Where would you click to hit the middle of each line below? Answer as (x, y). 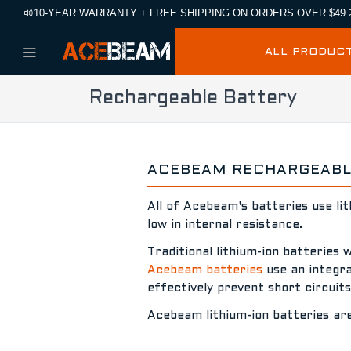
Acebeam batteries (205, 270)
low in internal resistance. (225, 225)
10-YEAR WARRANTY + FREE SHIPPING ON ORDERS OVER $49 (191, 13)
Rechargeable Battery (193, 99)
